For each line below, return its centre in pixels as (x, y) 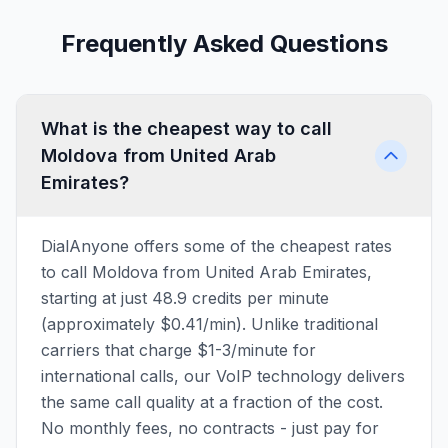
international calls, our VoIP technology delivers (223, 376)
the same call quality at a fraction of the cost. (212, 402)
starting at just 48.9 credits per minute (185, 298)
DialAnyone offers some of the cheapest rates (216, 246)
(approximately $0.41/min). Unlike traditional (209, 324)
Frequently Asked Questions (224, 43)
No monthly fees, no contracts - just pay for (210, 428)
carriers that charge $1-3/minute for (178, 350)
